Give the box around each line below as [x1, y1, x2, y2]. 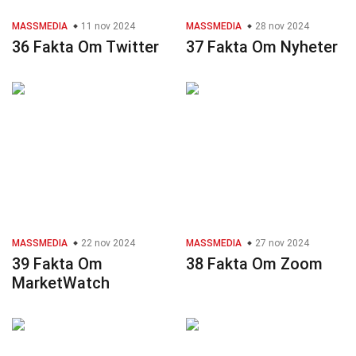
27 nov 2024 [253, 238, 309, 250]
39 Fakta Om [12, 254, 103, 274]
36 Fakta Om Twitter [12, 37, 159, 57]
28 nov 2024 [253, 21, 309, 33]
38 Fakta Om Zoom [186, 254, 323, 274]
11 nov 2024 [79, 21, 135, 33]
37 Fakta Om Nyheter [186, 37, 338, 57]
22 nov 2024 [79, 238, 135, 250]
